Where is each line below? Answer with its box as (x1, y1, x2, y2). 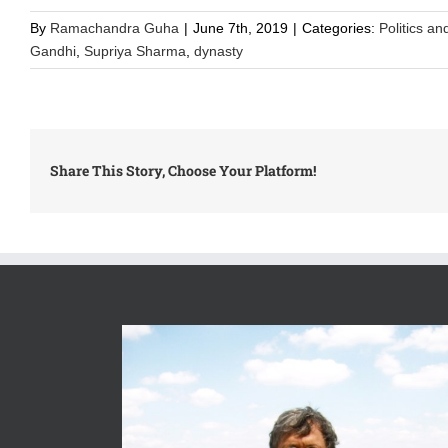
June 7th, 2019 (193, 20, 288, 36)
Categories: (302, 20, 379, 36)
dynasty (194, 43, 243, 59)
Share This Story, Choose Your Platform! (50, 161, 316, 180)
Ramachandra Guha (50, 20, 179, 36)
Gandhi (30, 43, 76, 59)
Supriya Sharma (84, 43, 186, 59)
